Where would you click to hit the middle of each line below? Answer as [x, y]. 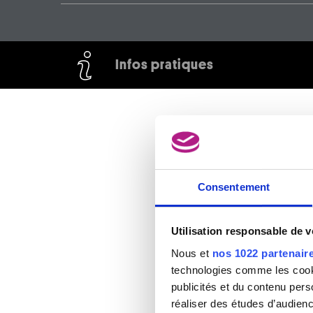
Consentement [234, 187]
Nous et [191, 253]
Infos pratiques [165, 65]
